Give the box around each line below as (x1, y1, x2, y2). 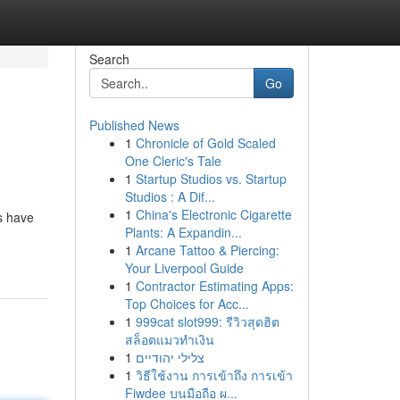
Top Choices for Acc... (124, 295, 249, 312)
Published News (88, 116, 179, 134)
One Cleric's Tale (124, 152, 221, 170)
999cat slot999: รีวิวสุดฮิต (135, 312, 279, 330)
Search (88, 50, 129, 68)
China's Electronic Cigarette (135, 205, 292, 223)
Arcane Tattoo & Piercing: (135, 241, 279, 259)
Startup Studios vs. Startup (135, 170, 287, 187)
